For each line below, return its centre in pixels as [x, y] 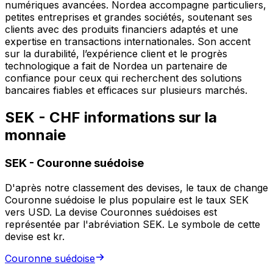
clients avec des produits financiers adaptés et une [122, 30]
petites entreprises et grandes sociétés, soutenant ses [129, 17]
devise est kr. [35, 236]
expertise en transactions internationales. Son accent [128, 42]
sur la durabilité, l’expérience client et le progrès [116, 54]
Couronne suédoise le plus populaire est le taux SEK [127, 200]
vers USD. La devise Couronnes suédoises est [111, 212]
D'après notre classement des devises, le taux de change [136, 188]
